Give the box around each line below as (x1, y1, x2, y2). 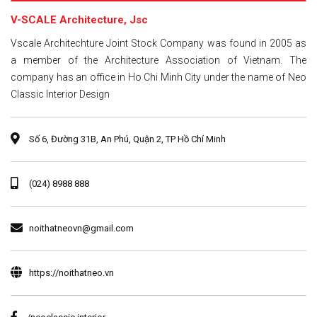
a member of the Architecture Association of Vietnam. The (11, 54, 306, 66)
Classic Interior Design (11, 88, 110, 100)
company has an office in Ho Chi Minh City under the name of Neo (11, 71, 306, 83)
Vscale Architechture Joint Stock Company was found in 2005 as (11, 37, 306, 49)
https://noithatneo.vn (29, 267, 114, 278)
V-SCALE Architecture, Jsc (11, 13, 148, 26)
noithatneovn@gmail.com (29, 222, 134, 234)
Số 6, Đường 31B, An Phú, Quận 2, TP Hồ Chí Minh (27, 133, 226, 144)
